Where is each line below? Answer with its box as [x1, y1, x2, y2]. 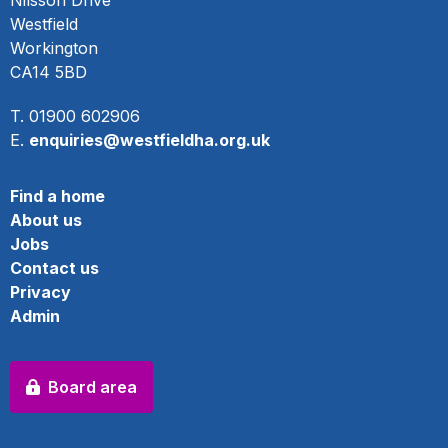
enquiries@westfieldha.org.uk [29, 130, 270, 150]
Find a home [10, 186, 105, 206]
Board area [48, 377, 137, 397]
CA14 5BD [10, 62, 87, 82]
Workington [10, 38, 98, 58]
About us [10, 210, 82, 230]
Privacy [10, 282, 71, 302]
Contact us [10, 258, 99, 278]
